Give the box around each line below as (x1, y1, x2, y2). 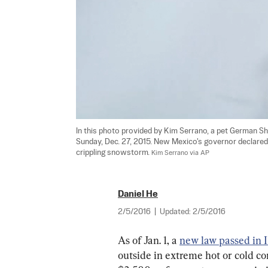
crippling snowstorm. (76, 149, 151, 157)
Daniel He (118, 190, 158, 199)
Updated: (160, 208, 193, 217)
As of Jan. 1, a (118, 234, 179, 247)
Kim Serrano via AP (151, 150, 209, 157)
